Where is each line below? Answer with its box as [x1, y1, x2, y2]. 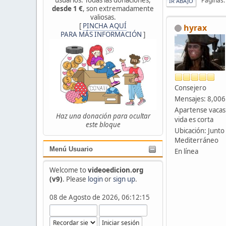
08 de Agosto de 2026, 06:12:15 [49, 192, 150, 202]
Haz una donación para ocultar [55, 111, 150, 121]
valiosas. [90, 12, 116, 22]
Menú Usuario [49, 145, 93, 153]
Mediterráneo [175, 135, 218, 145]
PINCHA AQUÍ [83, 21, 127, 30]
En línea [175, 146, 198, 156]
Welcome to [49, 165, 88, 175]
